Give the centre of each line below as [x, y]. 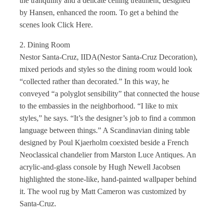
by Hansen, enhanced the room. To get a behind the [99, 12]
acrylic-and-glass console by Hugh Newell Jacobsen [100, 167]
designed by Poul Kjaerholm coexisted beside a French [104, 142]
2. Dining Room [45, 45]
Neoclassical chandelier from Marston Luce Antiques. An [108, 155]
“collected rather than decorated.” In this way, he [94, 81]
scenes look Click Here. [56, 25]
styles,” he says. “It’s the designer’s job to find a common [108, 118]
